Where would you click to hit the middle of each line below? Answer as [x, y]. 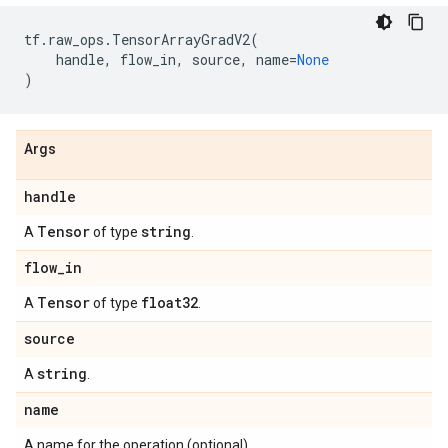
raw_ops [76, 39]
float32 [169, 302]
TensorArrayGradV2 [181, 39]
